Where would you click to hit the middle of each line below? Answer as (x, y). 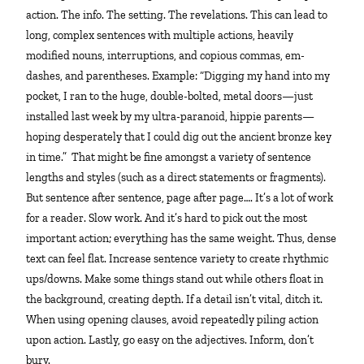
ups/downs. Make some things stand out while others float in (175, 279)
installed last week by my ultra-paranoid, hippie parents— (171, 116)
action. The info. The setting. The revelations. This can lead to (177, 15)
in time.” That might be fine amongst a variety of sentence (169, 157)
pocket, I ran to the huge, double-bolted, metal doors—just (170, 96)
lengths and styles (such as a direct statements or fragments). (176, 177)
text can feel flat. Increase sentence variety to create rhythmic (178, 258)
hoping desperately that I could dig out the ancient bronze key (179, 136)
